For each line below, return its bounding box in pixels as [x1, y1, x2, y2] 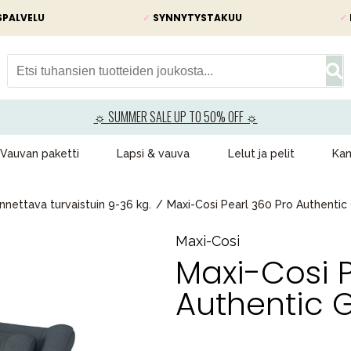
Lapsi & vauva [117, 147, 190, 160]
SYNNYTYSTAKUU [150, 11, 242, 24]
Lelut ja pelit [227, 147, 295, 160]
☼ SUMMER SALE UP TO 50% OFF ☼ [93, 107, 258, 126]
